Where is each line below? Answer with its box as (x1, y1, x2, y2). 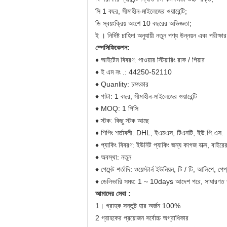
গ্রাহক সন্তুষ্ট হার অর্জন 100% (106, 202, 180, 210)
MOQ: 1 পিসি (101, 104, 138, 112)
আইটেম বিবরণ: (101, 56, 136, 64)
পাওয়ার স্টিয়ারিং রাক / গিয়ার (136, 56, 205, 64)
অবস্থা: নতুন (101, 153, 131, 161)
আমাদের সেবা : (95, 190, 131, 198)
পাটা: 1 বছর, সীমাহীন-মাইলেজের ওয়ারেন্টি (101, 92, 197, 100)
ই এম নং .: (101, 68, 127, 76)
